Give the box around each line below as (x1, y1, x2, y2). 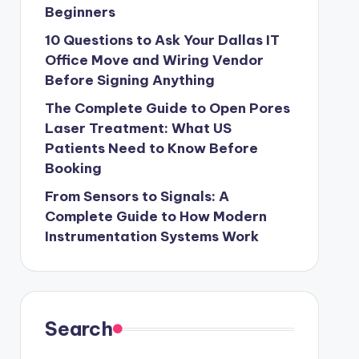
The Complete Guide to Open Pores (44, 99, 290, 117)
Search (44, 317, 113, 341)
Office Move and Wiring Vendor (44, 51, 264, 69)
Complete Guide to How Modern (44, 208, 267, 225)
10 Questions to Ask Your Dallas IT (44, 31, 280, 49)
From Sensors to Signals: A (44, 188, 229, 205)
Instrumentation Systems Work (44, 228, 259, 245)
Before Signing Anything (44, 71, 215, 89)
